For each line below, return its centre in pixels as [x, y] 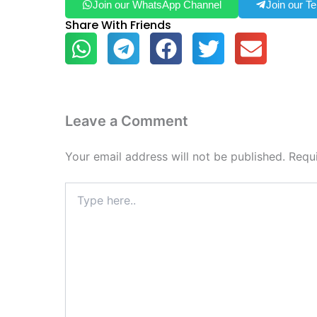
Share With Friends [118, 25]
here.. [77, 203]
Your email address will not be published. [175, 157]
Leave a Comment [127, 121]
